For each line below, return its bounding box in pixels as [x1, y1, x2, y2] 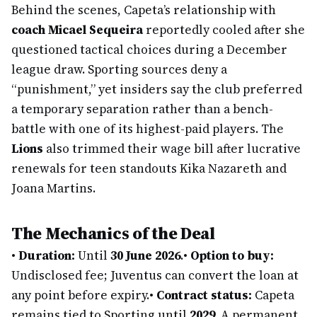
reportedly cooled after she [143, 21, 305, 38]
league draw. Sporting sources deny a [11, 61, 227, 78]
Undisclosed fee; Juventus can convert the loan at [11, 267, 299, 284]
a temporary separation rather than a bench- [11, 100, 273, 117]
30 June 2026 [110, 247, 180, 264]
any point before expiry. [11, 287, 149, 304]
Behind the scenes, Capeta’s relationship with [11, 1, 276, 18]
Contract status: [156, 287, 252, 304]
